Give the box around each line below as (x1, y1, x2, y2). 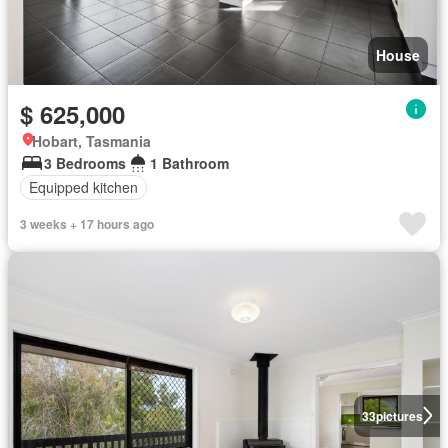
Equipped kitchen (29, 177, 138, 197)
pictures (375, 406, 423, 425)
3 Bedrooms (44, 152, 126, 173)
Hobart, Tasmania (32, 130, 151, 151)
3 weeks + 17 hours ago (20, 214, 154, 233)
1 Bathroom (150, 152, 229, 173)
